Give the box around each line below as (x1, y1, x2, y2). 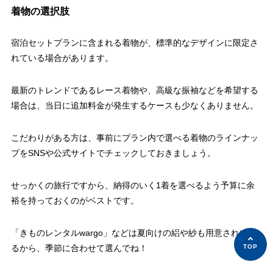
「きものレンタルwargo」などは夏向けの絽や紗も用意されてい (10, 228, 257, 238)
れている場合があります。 (10, 53, 113, 63)
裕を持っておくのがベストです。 (10, 196, 139, 206)
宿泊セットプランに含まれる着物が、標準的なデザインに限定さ (10, 38, 258, 48)
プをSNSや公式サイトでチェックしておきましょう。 (10, 148, 216, 158)
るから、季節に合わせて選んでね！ (10, 243, 147, 253)
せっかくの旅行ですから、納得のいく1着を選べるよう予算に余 (10, 180, 255, 191)
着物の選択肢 (10, 5, 69, 17)
